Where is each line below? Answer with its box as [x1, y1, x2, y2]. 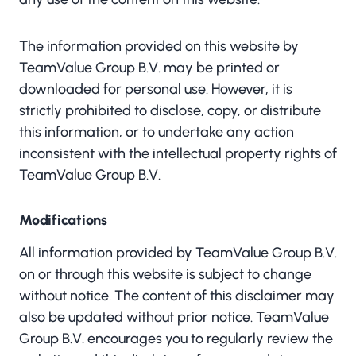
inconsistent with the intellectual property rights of [19, 145, 337, 162]
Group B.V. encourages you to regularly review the [19, 330, 333, 347]
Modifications [19, 211, 107, 229]
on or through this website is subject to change [19, 265, 311, 283]
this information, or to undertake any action [19, 123, 294, 141]
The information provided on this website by [19, 37, 299, 55]
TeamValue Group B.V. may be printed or [19, 59, 280, 76]
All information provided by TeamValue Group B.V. [19, 244, 337, 261]
